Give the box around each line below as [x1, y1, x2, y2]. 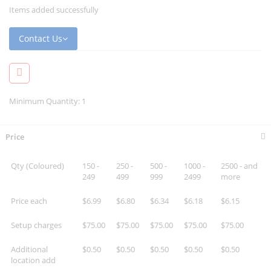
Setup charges [11, 220, 62, 231]
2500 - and [221, 160, 258, 172]
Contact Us [19, 33, 62, 45]
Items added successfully [9, 4, 99, 16]
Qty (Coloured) [11, 160, 64, 172]
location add [11, 255, 56, 266]
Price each [11, 195, 47, 207]
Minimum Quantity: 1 [9, 96, 86, 107]
